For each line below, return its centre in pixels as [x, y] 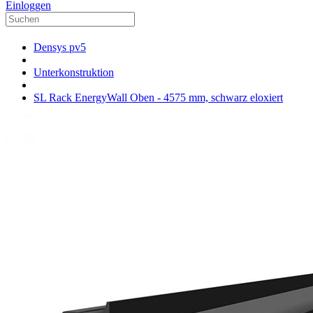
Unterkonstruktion [74, 73]
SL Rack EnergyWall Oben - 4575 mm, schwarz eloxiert [158, 98]
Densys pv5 [60, 48]
